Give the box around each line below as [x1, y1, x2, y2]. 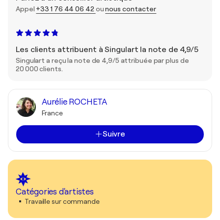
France [42, 109, 63, 117]
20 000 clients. [16, 64, 63, 73]
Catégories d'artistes [16, 187, 94, 196]
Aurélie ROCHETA [42, 97, 107, 107]
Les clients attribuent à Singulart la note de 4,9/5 [16, 45, 198, 54]
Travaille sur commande [25, 197, 100, 205]
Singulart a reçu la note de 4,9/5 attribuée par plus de [16, 56, 189, 64]
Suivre [102, 129, 126, 138]
